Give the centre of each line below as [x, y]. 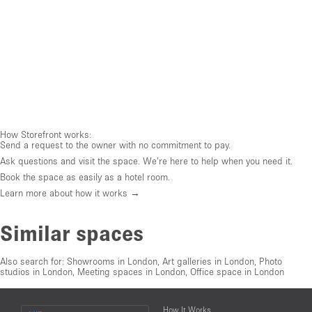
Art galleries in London [208, 261]
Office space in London [237, 271]
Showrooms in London [112, 261]
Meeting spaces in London [131, 271]
